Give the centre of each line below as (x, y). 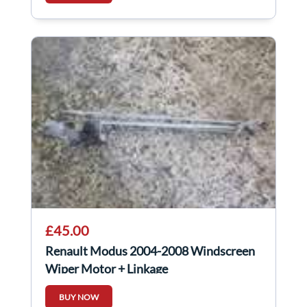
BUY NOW (79, 297)
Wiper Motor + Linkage (107, 269)
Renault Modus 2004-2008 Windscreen (150, 251)
